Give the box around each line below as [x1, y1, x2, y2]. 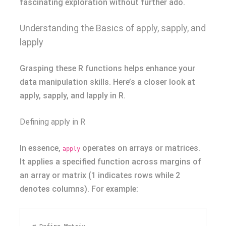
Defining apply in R [20, 117, 85, 127]
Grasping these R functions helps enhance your [20, 64, 195, 73]
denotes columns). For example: [20, 184, 138, 194]
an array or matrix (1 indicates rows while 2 [20, 171, 180, 180]
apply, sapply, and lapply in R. [20, 91, 126, 100]
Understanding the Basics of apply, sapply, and [20, 23, 206, 33]
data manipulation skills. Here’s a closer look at [20, 77, 195, 87]
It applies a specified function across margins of [20, 157, 201, 166]
